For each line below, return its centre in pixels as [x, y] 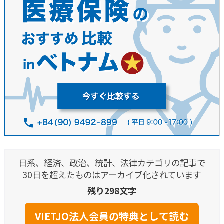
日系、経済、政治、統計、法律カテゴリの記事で [112, 163]
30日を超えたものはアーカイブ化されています [112, 175]
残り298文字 [112, 191]
